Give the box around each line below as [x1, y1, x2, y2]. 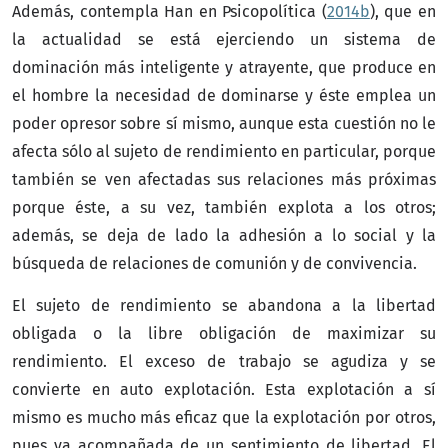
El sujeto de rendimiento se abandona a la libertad [12, 295, 436, 315]
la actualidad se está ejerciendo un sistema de [12, 29, 436, 49]
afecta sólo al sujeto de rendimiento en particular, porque [12, 141, 436, 161]
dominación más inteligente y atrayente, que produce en [12, 57, 436, 77]
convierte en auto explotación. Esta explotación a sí [12, 379, 436, 399]
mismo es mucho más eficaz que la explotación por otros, [12, 407, 436, 427]
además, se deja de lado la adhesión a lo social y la [12, 225, 436, 245]
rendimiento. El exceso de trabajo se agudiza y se [12, 351, 436, 371]
